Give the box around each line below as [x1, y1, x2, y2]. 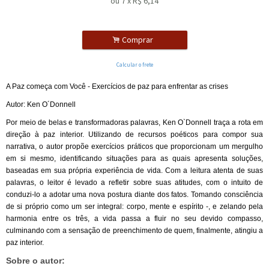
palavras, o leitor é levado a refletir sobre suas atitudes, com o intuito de [6, 178, 263, 187]
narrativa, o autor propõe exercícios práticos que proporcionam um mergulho [6, 142, 263, 151]
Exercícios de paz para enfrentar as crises [92, 82, 228, 91]
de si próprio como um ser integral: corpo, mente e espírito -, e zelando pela [6, 202, 263, 211]
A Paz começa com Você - [6, 82, 92, 91]
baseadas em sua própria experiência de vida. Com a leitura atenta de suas [6, 166, 263, 175]
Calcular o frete [116, 61, 153, 68]
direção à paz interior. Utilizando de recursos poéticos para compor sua [6, 130, 263, 139]
